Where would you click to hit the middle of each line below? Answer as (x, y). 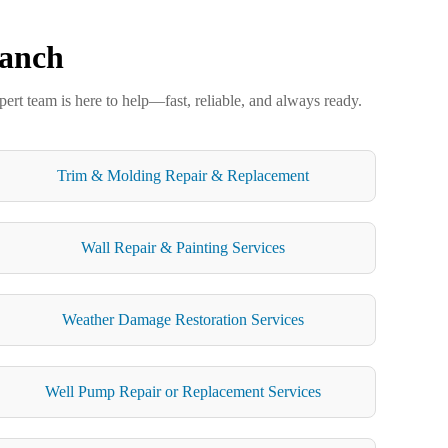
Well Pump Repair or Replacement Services (182, 391)
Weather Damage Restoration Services (182, 319)
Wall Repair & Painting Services (182, 247)
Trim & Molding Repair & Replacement (182, 175)
